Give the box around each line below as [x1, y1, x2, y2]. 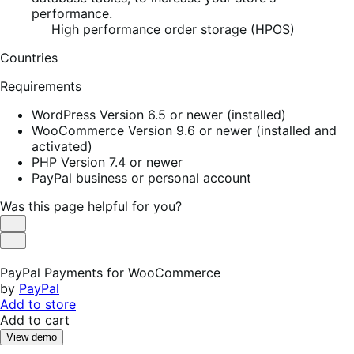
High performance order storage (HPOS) [47, 21, 295, 37]
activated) [32, 137, 92, 154]
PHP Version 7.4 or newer [32, 153, 183, 170]
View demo [6, 330, 57, 343]
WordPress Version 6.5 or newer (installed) [32, 106, 286, 122]
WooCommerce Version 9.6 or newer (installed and [32, 122, 337, 138]
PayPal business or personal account [32, 169, 251, 186]
